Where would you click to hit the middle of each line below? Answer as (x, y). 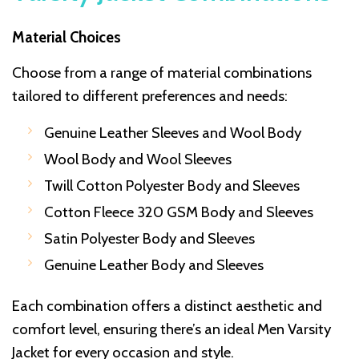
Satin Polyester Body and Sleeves (149, 239)
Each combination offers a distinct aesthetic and (167, 306)
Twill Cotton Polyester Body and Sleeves (172, 186)
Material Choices (67, 38)
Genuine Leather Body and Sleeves (154, 265)
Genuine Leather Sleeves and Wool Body (173, 133)
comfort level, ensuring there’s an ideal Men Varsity (171, 329)
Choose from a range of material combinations (162, 73)
